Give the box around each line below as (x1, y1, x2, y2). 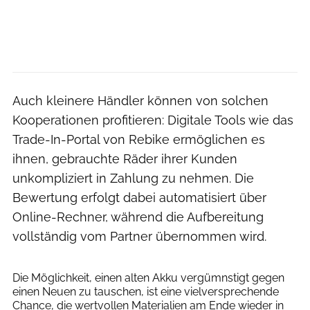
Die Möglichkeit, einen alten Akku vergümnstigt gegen (12, 271, 284, 284)
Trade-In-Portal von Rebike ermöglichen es (12, 131, 265, 147)
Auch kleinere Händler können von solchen (12, 93, 268, 108)
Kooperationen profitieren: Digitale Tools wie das (12, 112, 293, 127)
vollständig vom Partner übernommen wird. (12, 228, 266, 244)
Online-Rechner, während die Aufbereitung (12, 209, 264, 224)
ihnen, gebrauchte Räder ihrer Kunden (12, 151, 237, 166)
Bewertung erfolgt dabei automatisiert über (12, 190, 266, 205)
